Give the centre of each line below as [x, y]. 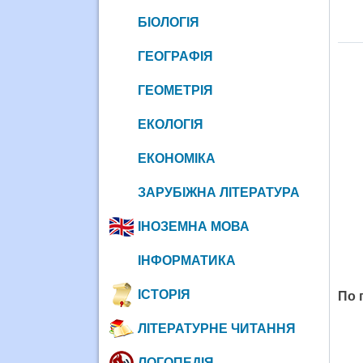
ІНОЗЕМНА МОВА [193, 226]
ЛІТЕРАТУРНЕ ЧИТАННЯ [216, 328]
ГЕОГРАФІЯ [175, 56]
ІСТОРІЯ [164, 294]
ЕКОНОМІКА [176, 158]
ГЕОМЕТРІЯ [175, 90]
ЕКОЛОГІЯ [170, 124]
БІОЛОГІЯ [168, 22]
